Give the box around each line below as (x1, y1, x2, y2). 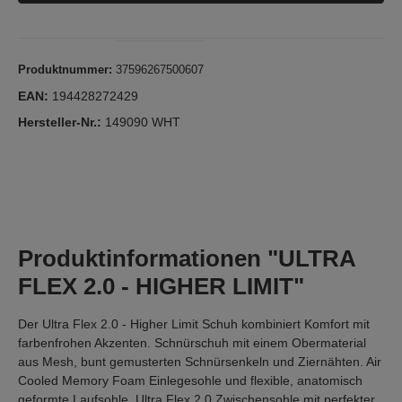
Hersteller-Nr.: (18, 115, 105, 129)
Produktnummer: (18, 63, 116, 76)
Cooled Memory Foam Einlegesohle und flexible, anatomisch (18, 373, 363, 388)
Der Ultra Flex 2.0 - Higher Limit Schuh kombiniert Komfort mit (18, 317, 370, 331)
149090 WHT (105, 115, 180, 129)
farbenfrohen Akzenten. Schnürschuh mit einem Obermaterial (18, 336, 366, 350)
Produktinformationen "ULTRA (18, 245, 355, 272)
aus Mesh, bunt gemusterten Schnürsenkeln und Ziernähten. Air (18, 354, 381, 369)
